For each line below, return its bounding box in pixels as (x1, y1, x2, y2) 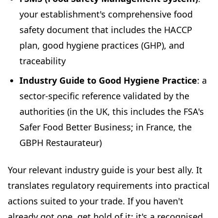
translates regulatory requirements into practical (8, 180, 210, 192)
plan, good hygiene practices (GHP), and (19, 39, 184, 52)
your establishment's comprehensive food (19, 8, 193, 20)
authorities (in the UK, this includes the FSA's (19, 106, 204, 118)
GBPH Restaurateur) (19, 137, 102, 149)
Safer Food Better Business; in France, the (19, 121, 192, 133)
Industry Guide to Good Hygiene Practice (19, 74, 197, 87)
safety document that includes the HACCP (19, 24, 192, 36)
